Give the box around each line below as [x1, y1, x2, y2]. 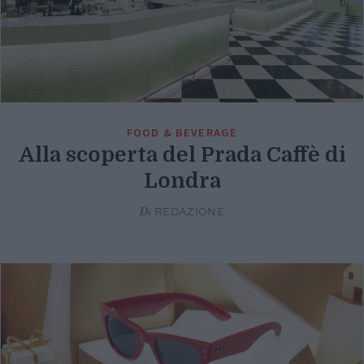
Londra [143, 168, 221, 193]
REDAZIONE [151, 206, 225, 218]
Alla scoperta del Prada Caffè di [18, 142, 346, 167]
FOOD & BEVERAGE [126, 124, 238, 140]
